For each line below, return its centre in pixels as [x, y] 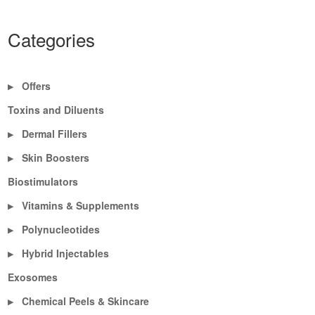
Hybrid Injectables [66, 253]
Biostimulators [43, 182]
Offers [37, 86]
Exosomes [33, 277]
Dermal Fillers [55, 134]
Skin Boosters [56, 158]
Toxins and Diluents [56, 110]
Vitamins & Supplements [81, 206]
